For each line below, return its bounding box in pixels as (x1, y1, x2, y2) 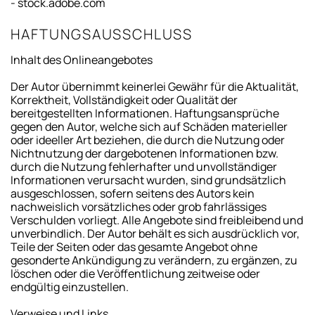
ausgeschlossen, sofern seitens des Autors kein (11, 185, 255, 201)
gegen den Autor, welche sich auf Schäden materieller (11, 118, 288, 134)
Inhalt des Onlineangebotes (11, 51, 153, 67)
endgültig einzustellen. (11, 278, 129, 295)
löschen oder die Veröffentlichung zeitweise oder (11, 265, 260, 281)
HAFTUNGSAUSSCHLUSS (11, 24, 193, 44)
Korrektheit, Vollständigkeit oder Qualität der (11, 91, 238, 108)
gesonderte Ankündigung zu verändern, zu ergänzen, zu (11, 252, 297, 268)
